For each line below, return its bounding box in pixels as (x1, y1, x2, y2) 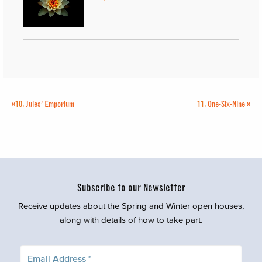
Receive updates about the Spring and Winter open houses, (18, 200, 244, 211)
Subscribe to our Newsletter (77, 181, 185, 194)
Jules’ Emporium (26, 98, 74, 109)
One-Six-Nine (208, 98, 245, 109)
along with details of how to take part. (60, 214, 202, 225)
